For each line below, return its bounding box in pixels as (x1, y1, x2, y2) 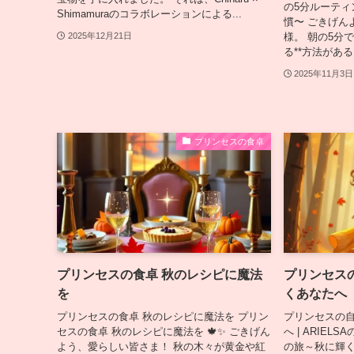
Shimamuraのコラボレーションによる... (57, 7, 242, 20)
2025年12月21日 (67, 31, 132, 41)
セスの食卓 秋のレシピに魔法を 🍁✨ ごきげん (57, 325, 270, 337)
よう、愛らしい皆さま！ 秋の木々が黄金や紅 (57, 340, 265, 352)
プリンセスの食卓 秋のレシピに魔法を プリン (57, 310, 269, 322)
